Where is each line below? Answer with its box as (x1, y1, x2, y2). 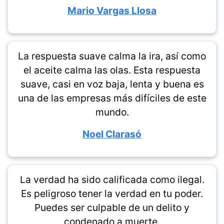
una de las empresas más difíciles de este (17, 92, 206, 104)
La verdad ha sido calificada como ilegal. (19, 173, 204, 186)
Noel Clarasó (82, 128, 141, 140)
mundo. (95, 106, 129, 118)
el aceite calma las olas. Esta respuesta (23, 64, 200, 76)
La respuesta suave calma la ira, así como (18, 50, 206, 62)
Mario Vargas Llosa (67, 4, 156, 17)
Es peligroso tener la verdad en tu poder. (21, 187, 203, 200)
